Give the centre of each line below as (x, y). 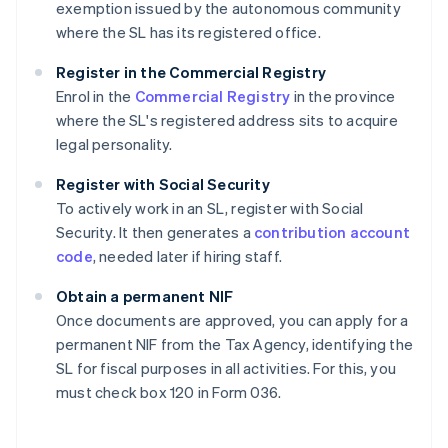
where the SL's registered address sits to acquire (227, 120)
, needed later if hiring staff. (187, 256)
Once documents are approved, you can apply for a (232, 320)
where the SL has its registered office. (188, 32)
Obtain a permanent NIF (145, 296)
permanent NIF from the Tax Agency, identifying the (235, 344)
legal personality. (114, 144)
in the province (343, 96)
